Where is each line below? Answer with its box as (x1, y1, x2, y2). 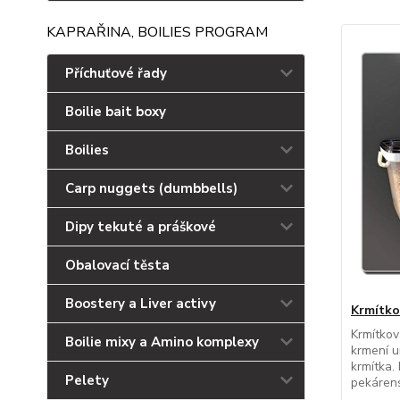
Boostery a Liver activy (65, 295, 216, 312)
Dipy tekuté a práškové (65, 218, 216, 236)
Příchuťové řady (65, 64, 167, 82)
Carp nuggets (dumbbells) (65, 179, 237, 197)
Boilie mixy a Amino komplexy (65, 333, 259, 351)
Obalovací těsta (65, 256, 170, 274)
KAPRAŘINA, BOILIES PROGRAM (46, 22, 268, 42)
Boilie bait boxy (65, 103, 166, 121)
